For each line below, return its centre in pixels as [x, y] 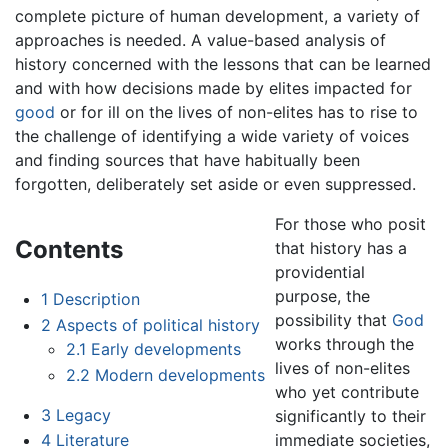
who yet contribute [347, 391]
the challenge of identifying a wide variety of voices [212, 135]
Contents [69, 249]
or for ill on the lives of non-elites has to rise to [236, 111]
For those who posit [351, 223]
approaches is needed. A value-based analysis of [200, 39]
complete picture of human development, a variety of [217, 15]
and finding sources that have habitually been [187, 159]
